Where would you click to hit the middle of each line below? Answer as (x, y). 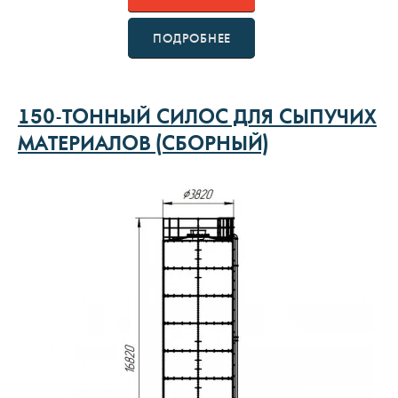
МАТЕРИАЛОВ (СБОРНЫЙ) (143, 147)
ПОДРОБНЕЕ (192, 40)
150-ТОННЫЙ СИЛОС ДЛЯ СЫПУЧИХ (197, 120)
